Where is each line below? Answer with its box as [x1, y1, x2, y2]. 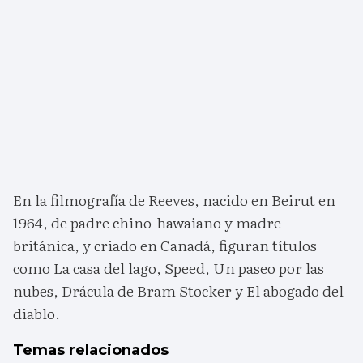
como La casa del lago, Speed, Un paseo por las [13, 257, 324, 280]
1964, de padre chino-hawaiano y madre [13, 211, 281, 234]
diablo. [13, 302, 60, 325]
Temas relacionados [13, 341, 169, 360]
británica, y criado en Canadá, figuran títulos [13, 234, 317, 257]
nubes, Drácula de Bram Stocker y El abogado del [13, 280, 344, 302]
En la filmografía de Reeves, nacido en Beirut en [13, 189, 335, 211]
